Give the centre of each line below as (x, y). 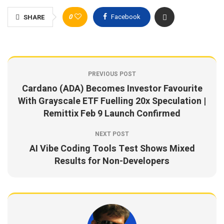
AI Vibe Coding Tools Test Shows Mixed (112, 149)
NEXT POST (112, 134)
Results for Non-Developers (112, 161)
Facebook (126, 17)
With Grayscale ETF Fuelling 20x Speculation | (112, 101)
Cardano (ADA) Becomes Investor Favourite (112, 89)
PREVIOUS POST (112, 74)
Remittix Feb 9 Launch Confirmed (112, 114)
